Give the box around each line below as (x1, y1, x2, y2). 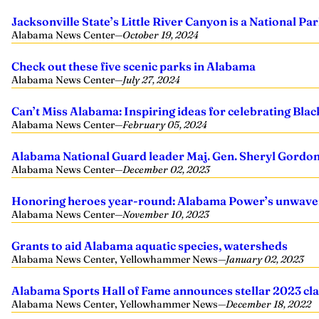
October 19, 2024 (122, 28, 199, 41)
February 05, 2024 (122, 118, 207, 131)
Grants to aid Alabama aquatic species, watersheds (11, 239, 288, 253)
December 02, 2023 (122, 163, 209, 176)
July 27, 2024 (122, 73, 180, 86)
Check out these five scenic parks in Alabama (11, 59, 256, 73)
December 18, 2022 (226, 298, 311, 310)
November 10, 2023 (122, 208, 209, 221)
